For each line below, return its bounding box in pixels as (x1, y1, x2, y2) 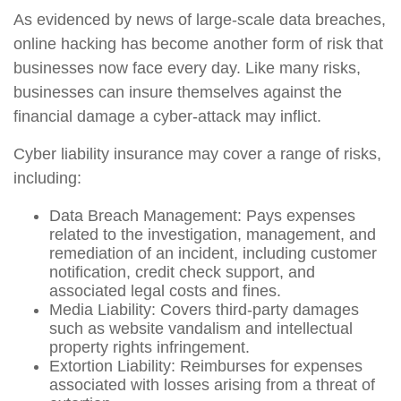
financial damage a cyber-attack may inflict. (13, 107, 321, 125)
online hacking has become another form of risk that (13, 35, 383, 53)
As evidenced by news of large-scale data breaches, (13, 11, 386, 29)
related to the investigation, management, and (49, 226, 376, 243)
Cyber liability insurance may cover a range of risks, (13, 145, 381, 163)
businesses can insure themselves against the (13, 83, 342, 101)
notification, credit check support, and (49, 263, 315, 281)
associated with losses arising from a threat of (49, 376, 375, 394)
